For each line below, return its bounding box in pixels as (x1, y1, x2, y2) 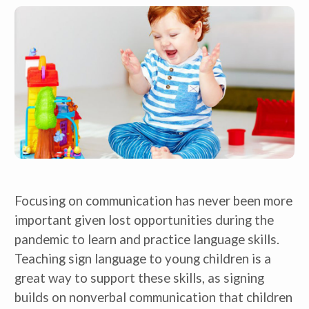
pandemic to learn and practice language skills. (14, 232, 279, 248)
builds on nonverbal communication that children (14, 290, 292, 306)
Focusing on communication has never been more (14, 193, 292, 209)
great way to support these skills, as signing (14, 270, 264, 286)
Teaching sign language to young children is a (14, 251, 271, 267)
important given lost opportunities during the (14, 212, 274, 228)
